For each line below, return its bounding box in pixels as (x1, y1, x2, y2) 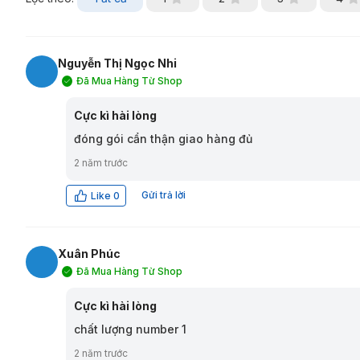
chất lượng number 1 (74, 322, 186, 337)
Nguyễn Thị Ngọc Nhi (58, 56, 177, 71)
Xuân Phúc (58, 247, 121, 261)
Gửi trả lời (141, 189, 186, 202)
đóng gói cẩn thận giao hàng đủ (74, 132, 252, 146)
